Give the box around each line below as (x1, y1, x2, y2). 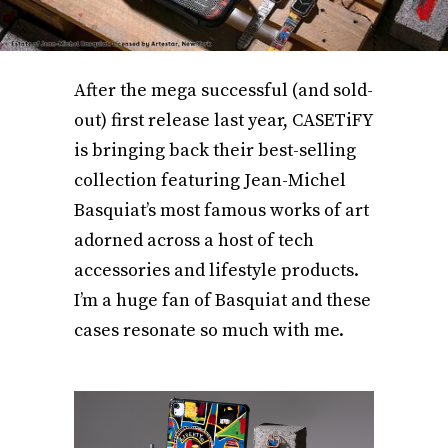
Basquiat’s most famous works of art (74, 199, 369, 223)
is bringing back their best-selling (74, 139, 356, 163)
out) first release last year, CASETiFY (74, 109, 373, 133)
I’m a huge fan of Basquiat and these (74, 289, 371, 313)
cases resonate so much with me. (74, 319, 344, 343)
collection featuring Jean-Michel (74, 169, 346, 193)
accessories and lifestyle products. (74, 259, 359, 283)
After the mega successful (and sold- (74, 79, 373, 103)
